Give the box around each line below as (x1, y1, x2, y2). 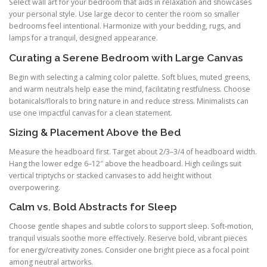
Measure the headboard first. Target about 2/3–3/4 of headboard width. (9, 146, 257, 157)
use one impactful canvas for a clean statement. (9, 107, 172, 118)
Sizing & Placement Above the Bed (9, 126, 181, 138)
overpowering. (9, 182, 60, 193)
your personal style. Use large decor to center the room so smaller (9, 9, 240, 20)
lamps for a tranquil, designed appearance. (9, 33, 158, 44)
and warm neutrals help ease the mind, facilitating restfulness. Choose (9, 83, 250, 94)
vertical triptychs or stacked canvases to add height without (9, 170, 212, 181)
